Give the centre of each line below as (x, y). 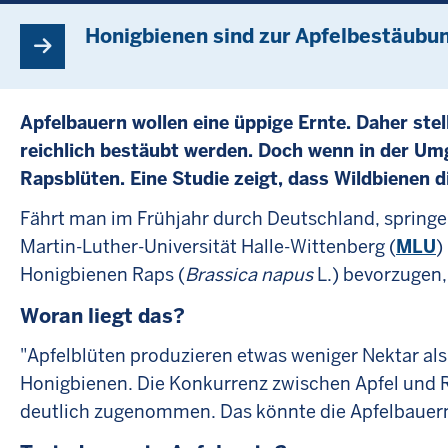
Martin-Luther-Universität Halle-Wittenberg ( (208, 247)
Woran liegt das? (102, 315)
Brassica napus (249, 275)
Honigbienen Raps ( (102, 275)
